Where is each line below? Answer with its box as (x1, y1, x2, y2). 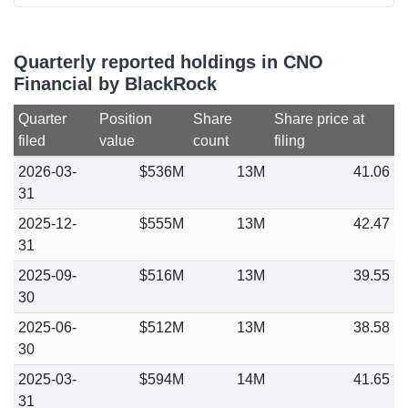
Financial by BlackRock (14, 74, 217, 94)
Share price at (273, 111, 364, 127)
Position (98, 111, 152, 127)
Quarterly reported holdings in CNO (14, 52, 323, 72)
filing (273, 133, 305, 148)
